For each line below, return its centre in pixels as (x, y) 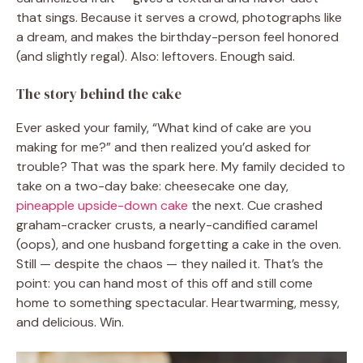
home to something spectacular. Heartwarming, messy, (178, 303)
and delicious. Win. (70, 322)
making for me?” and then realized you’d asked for (164, 147)
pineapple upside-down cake (102, 205)
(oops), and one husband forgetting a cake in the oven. (179, 244)
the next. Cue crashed (255, 205)
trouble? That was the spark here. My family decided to (181, 167)
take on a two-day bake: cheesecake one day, (152, 186)
